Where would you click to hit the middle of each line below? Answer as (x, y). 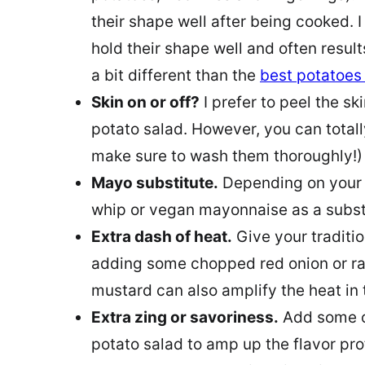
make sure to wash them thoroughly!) (227, 156)
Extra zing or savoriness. (185, 317)
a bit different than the (176, 75)
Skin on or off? (145, 102)
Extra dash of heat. (162, 236)
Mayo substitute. (155, 182)
